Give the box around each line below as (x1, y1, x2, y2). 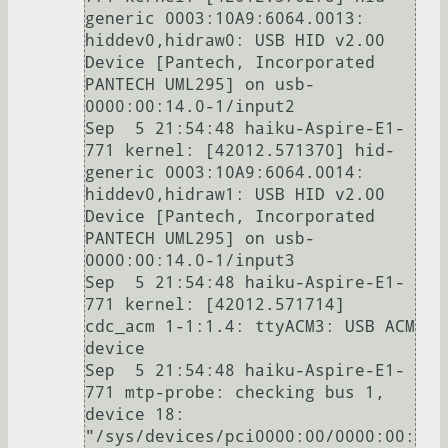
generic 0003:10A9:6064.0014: (85, 162, 365, 182)
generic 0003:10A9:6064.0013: (85, 8, 365, 28)
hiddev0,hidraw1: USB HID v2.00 (85, 184, 385, 204)
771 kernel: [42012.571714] (85, 294, 345, 314)
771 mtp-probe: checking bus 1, (85, 382, 385, 402)
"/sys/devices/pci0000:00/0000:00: (85, 426, 415, 446)
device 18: (85, 404, 185, 424)
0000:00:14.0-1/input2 (85, 96, 295, 116)
